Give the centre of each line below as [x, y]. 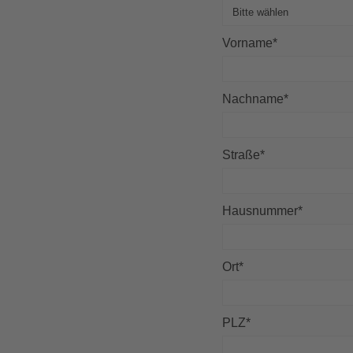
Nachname [253, 99]
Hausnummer [260, 211]
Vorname [248, 43]
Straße [242, 155]
